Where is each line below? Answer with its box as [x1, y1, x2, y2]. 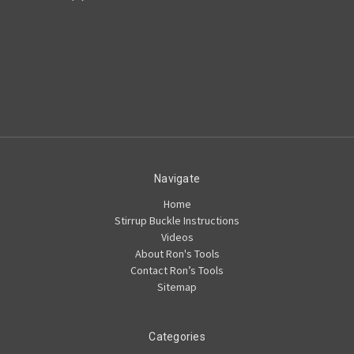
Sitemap [157, 279, 197, 294]
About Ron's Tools [134, 246, 220, 261]
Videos [160, 229, 194, 244]
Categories [149, 330, 205, 343]
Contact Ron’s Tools [130, 262, 224, 277]
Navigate [154, 171, 200, 185]
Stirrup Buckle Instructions [115, 213, 239, 228]
